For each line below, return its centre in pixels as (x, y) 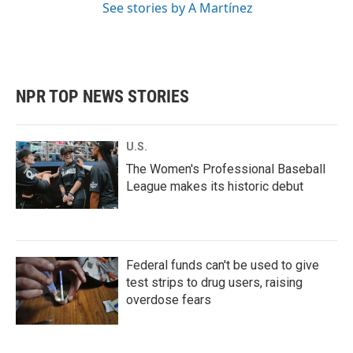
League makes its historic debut (215, 186)
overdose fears (169, 300)
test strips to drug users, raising (214, 282)
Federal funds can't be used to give (223, 265)
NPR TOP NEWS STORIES (102, 97)
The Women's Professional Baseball (226, 169)
